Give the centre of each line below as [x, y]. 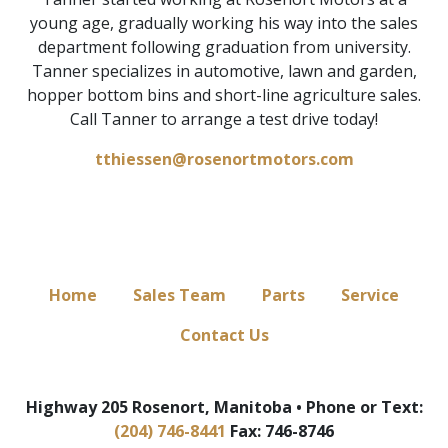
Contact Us [224, 335]
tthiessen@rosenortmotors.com [224, 159]
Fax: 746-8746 [280, 431]
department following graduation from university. [224, 47]
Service [370, 295]
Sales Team [179, 295]
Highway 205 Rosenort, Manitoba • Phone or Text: [224, 407]
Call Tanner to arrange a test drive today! [224, 119]
